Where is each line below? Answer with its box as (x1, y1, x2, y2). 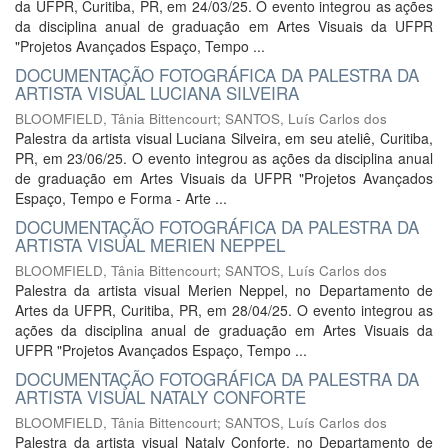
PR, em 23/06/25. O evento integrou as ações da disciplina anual (15, 148, 433, 168)
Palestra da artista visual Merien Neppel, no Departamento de (15, 280, 433, 300)
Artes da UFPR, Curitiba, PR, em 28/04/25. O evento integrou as (15, 300, 433, 320)
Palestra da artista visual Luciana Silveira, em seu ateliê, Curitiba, (15, 128, 433, 148)
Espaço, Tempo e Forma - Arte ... (15, 188, 227, 208)
